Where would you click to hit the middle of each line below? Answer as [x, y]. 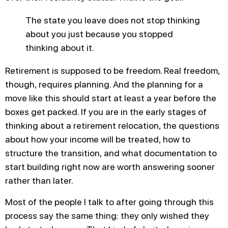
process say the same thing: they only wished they [107, 215]
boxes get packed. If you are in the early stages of [106, 112]
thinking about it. [60, 48]
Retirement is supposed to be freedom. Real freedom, [112, 71]
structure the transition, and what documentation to [111, 153]
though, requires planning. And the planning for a [104, 84]
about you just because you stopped [99, 34]
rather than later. [39, 181]
